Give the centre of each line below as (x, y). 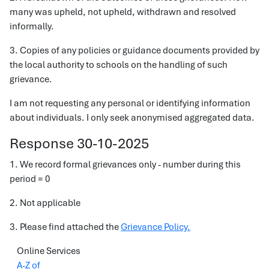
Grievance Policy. (156, 227)
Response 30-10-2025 (79, 143)
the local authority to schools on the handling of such (119, 65)
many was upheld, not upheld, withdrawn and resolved (123, 12)
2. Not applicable (45, 203)
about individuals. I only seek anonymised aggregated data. (132, 118)
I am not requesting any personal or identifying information (130, 103)
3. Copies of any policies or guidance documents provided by (134, 50)
